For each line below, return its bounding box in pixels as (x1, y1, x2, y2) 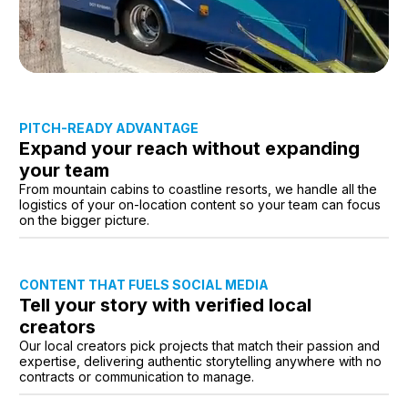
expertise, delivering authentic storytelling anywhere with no (19, 353, 382, 370)
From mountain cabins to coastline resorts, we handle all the (19, 181, 377, 198)
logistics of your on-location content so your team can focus (19, 197, 381, 213)
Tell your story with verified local (19, 294, 311, 317)
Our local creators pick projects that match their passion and (19, 338, 380, 354)
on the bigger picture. (19, 212, 149, 229)
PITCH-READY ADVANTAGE (19, 120, 199, 137)
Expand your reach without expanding (19, 138, 360, 160)
